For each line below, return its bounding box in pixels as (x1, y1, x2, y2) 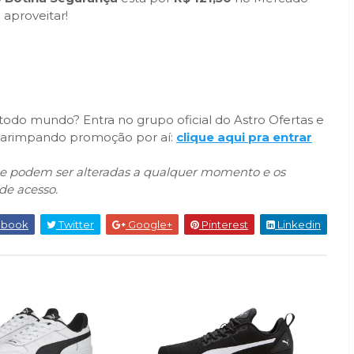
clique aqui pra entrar (176, 130, 312, 145)
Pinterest (199, 218, 248, 231)
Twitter (56, 218, 94, 231)
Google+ (126, 218, 172, 231)
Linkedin (275, 218, 321, 231)
